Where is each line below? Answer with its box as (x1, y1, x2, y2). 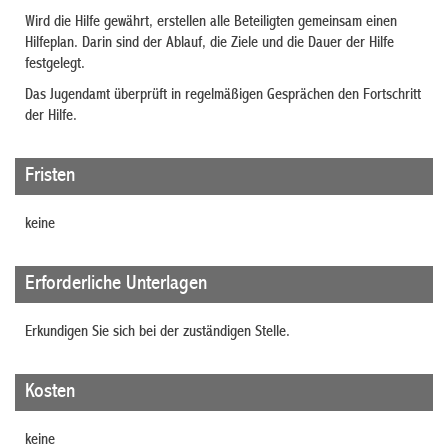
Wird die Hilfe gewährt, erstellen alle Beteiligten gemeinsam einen (25, 14, 397, 31)
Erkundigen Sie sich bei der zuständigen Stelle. (25, 324, 290, 341)
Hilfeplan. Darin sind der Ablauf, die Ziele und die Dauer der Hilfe (25, 35, 394, 52)
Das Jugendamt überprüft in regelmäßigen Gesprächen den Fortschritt (25, 87, 421, 104)
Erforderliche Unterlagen (25, 273, 207, 295)
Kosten (25, 381, 75, 403)
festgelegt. (25, 56, 85, 73)
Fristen (25, 165, 75, 187)
